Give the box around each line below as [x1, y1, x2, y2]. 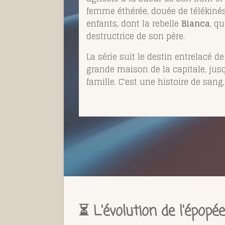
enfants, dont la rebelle [86, 17, 181, 31]
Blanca [181, 17, 210, 31]
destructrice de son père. [86, 29, 185, 44]
